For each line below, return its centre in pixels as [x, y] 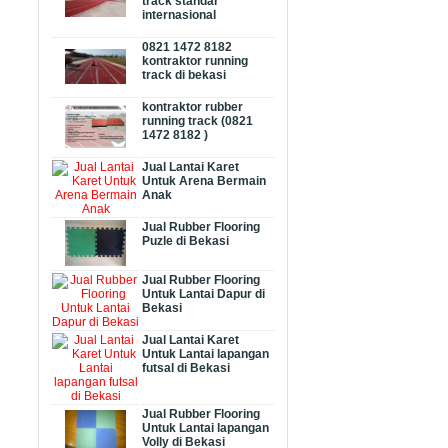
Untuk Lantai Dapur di [203, 294]
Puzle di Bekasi [185, 241]
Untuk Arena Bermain [204, 181]
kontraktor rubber [192, 107]
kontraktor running [195, 61]
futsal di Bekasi [186, 368]
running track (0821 [197, 121]
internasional [179, 15]
